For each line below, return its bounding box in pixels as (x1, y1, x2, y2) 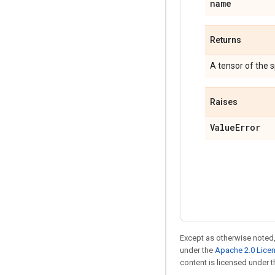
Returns (210, 34, 241, 45)
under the (180, 245, 215, 255)
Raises (210, 96, 238, 107)
